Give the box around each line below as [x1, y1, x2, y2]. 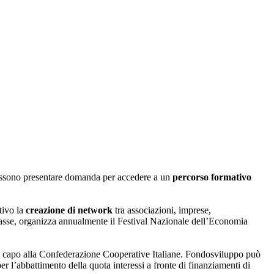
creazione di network [26, 205, 115, 215]
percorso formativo [172, 172, 251, 182]
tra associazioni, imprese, [115, 205, 211, 215]
